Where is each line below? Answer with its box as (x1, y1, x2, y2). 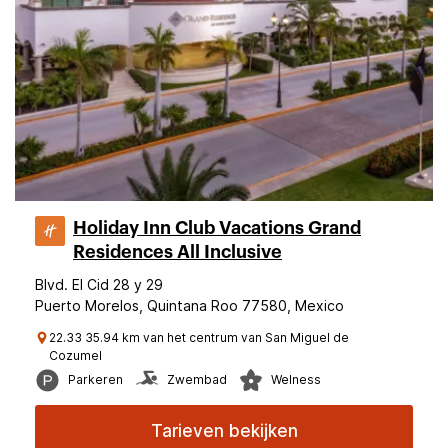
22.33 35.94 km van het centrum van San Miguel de (49, 330, 349, 345)
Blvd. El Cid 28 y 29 (35, 276, 163, 293)
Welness (271, 372, 321, 387)
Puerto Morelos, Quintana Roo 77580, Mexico (35, 297, 344, 314)
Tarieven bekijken (150, 421, 298, 441)
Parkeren (68, 372, 123, 387)
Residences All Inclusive (73, 243, 282, 261)
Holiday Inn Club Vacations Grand (73, 219, 361, 237)
